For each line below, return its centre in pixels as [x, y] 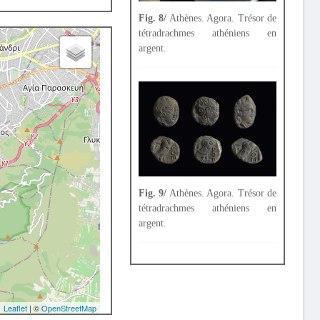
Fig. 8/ [152, 18]
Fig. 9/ [152, 194]
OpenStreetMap [69, 308]
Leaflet [15, 308]
